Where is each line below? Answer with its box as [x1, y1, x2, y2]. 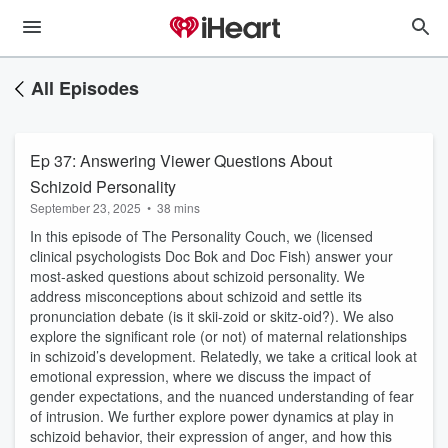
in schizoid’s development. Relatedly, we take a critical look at [30, 346, 417, 366]
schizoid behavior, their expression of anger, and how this [30, 426, 392, 446]
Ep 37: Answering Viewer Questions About [30, 149, 332, 172]
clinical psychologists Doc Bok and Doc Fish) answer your [30, 246, 393, 266]
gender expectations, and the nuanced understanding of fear [30, 386, 414, 406]
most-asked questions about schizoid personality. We [30, 266, 365, 286]
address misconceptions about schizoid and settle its [30, 286, 362, 306]
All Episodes [31, 75, 139, 101]
